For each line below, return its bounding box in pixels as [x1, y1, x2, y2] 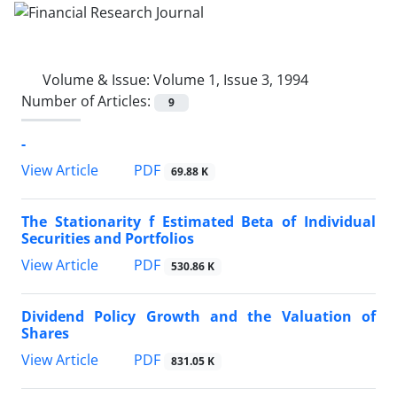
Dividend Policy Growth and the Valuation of [21, 307, 376, 327]
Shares [21, 323, 69, 344]
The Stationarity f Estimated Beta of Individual [21, 212, 376, 232]
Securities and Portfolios [21, 229, 194, 249]
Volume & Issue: [43, 69, 153, 90]
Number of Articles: [21, 90, 154, 111]
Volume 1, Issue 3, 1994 [153, 69, 308, 90]
